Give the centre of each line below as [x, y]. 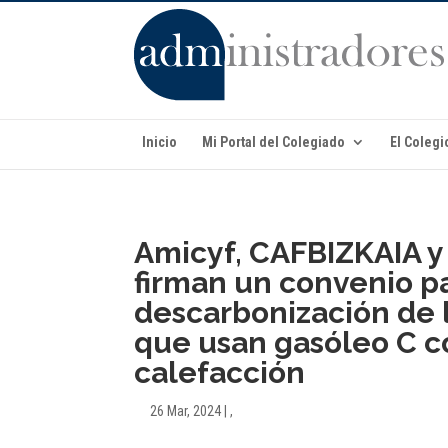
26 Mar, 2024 [186, 411]
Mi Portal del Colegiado [273, 142]
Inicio [159, 142]
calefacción [220, 372]
